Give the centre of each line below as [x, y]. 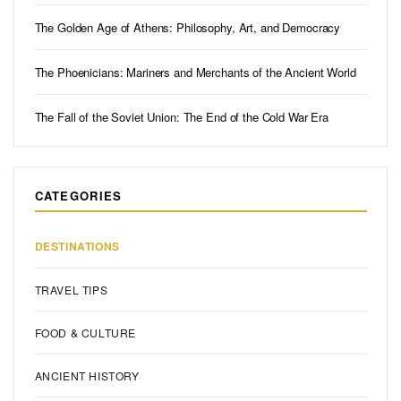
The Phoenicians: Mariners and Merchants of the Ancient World [195, 73]
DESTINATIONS [77, 247]
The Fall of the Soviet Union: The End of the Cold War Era [182, 117]
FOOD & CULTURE [85, 333]
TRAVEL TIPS [71, 290]
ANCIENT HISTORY [87, 376]
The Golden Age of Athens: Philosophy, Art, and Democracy [188, 28]
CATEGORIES [78, 195]
